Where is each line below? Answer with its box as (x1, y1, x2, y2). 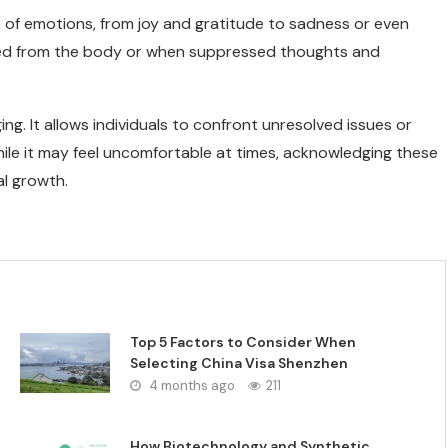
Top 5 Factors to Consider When (130, 333, 357, 351)
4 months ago (146, 377, 236, 394)
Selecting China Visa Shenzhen (130, 354, 349, 372)
